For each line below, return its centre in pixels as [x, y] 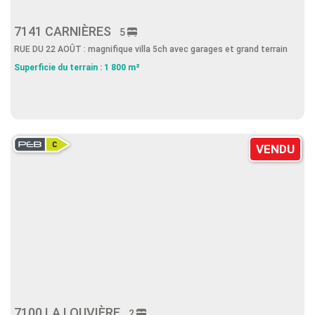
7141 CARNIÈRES [67, 31]
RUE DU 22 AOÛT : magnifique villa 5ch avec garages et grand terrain [151, 49]
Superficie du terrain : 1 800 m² [77, 67]
